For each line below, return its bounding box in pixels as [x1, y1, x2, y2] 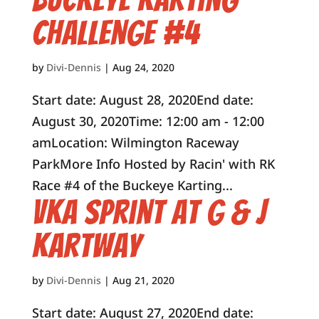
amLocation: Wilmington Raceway [31, 134, 239, 151]
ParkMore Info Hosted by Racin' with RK [31, 155, 275, 172]
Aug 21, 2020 [112, 273, 174, 287]
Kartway [31, 228, 141, 264]
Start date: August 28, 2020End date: [31, 91, 253, 108]
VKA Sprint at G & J [31, 194, 266, 231]
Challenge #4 [31, 15, 200, 51]
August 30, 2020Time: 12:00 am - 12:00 [31, 113, 264, 130]
